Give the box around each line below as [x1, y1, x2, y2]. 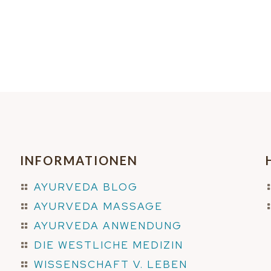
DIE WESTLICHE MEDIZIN [33, 238, 183, 252]
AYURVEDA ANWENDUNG [33, 219, 182, 232]
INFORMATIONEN [19, 153, 138, 168]
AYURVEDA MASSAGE [33, 200, 163, 213]
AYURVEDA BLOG [33, 180, 138, 194]
